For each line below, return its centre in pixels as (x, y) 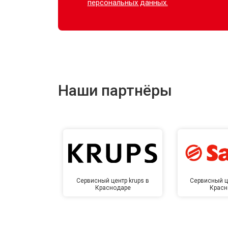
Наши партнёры (115, 90)
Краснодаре (113, 188)
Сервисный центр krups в (113, 180)
